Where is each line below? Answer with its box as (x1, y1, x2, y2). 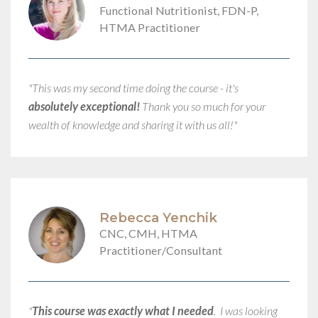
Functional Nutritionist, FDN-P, (99, 4, 258, 18)
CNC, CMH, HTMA (99, 226, 197, 241)
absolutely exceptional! (28, 99, 140, 113)
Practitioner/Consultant (99, 243, 222, 258)
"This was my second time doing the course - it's (28, 80, 238, 94)
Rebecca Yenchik (99, 209, 217, 226)
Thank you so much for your (140, 99, 265, 113)
